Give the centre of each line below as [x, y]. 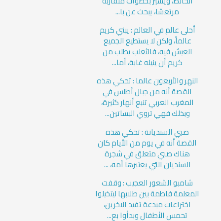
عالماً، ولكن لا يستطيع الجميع [147, 41]
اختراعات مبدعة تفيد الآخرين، [147, 205]
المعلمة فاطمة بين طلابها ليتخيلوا [147, 194]
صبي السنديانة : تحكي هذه [147, 132]
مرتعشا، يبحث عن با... [147, 11]
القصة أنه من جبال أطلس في [147, 92]
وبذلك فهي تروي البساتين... [147, 113]
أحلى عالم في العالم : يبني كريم [147, 30]
